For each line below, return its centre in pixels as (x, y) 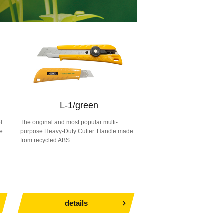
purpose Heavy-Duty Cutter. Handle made (77, 131)
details (76, 203)
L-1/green (79, 105)
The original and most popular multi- (69, 122)
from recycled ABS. (46, 140)
